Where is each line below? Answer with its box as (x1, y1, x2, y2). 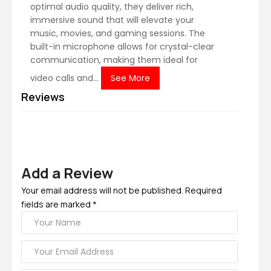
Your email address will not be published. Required (21, 184, 222, 196)
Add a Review (21, 163, 113, 183)
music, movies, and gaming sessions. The (30, 27, 205, 39)
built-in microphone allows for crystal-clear (30, 41, 214, 53)
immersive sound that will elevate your (30, 14, 194, 26)
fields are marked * (21, 198, 97, 210)
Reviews (21, 90, 65, 104)
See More (111, 72, 150, 84)
